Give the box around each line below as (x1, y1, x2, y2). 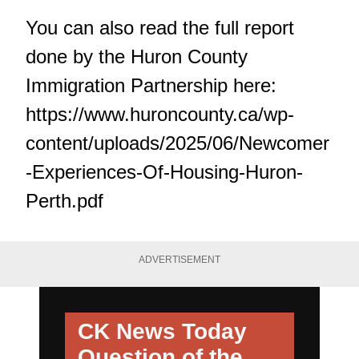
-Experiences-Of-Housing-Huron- (26, 160, 303, 183)
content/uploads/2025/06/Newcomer (26, 131, 329, 154)
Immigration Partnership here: (26, 74, 276, 96)
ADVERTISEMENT (139, 253, 220, 265)
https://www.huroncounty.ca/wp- (26, 103, 294, 125)
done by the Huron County (26, 45, 248, 67)
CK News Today (78, 318, 247, 344)
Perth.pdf (26, 189, 103, 212)
